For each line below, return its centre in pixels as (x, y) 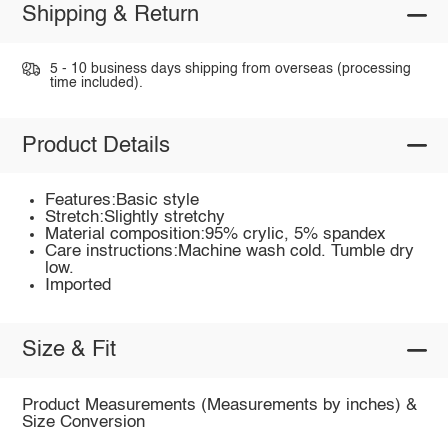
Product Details (95, 145)
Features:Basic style (122, 201)
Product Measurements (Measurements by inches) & (219, 406)
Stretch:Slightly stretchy (135, 218)
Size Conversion (83, 423)
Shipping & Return (110, 15)
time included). (96, 82)
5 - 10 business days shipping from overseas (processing (230, 68)
